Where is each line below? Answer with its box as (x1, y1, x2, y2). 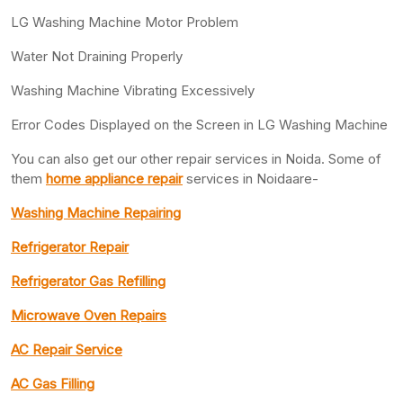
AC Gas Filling (11, 374, 94, 392)
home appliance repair (46, 169, 183, 187)
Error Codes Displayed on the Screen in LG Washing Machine (11, 115, 388, 133)
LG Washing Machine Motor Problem (11, 13, 238, 31)
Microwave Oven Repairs (11, 306, 166, 324)
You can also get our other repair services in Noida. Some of (11, 149, 381, 167)
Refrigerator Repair (11, 237, 129, 255)
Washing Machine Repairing (11, 203, 181, 221)
